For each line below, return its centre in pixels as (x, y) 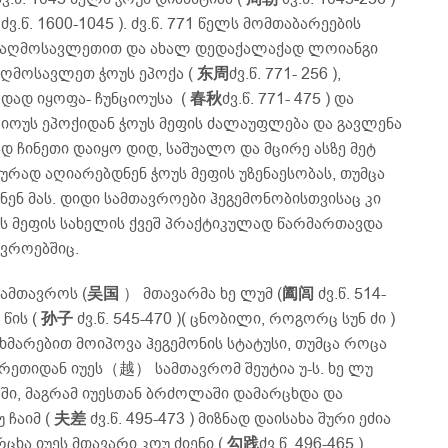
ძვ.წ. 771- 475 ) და (288, 99)
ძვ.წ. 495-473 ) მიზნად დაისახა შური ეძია (238, 419)
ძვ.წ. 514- (352, 294)
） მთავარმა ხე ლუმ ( (200, 294)
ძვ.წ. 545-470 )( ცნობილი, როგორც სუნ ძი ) (236, 319)
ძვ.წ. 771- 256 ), (285, 74)
